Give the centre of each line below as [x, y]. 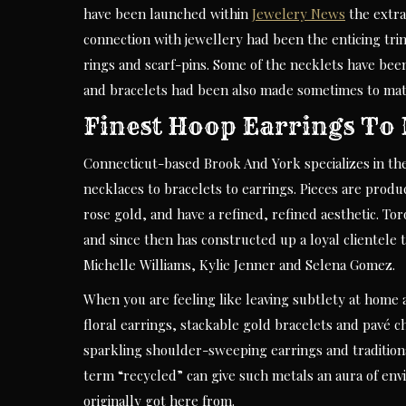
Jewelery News [299, 14]
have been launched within [168, 14]
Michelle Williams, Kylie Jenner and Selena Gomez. [239, 265]
